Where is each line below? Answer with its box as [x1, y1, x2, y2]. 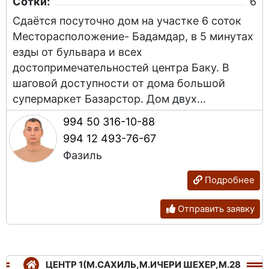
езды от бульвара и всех [13, 46, 142, 59]
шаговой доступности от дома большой [13, 77, 225, 90]
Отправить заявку [175, 203, 255, 214]
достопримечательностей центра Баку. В [13, 61, 229, 74]
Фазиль [63, 149, 102, 162]
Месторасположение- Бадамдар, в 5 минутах [13, 30, 253, 43]
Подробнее [202, 175, 255, 186]
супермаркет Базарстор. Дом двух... [13, 92, 206, 106]
